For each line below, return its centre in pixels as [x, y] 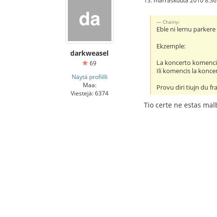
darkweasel [89, 53]
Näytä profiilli [89, 76]
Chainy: [171, 22]
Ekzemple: [171, 46]
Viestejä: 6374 [89, 93]
